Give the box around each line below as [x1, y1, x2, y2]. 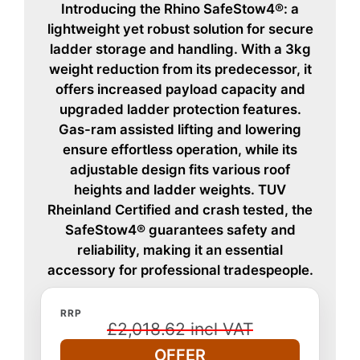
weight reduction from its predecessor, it [48, 60, 312, 77]
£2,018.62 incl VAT [107, 318, 253, 339]
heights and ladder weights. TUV [74, 181, 286, 198]
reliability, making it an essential [77, 241, 283, 258]
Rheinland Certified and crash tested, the [47, 201, 313, 218]
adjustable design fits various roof [70, 161, 290, 178]
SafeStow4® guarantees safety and [64, 221, 296, 238]
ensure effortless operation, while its [63, 141, 297, 157]
